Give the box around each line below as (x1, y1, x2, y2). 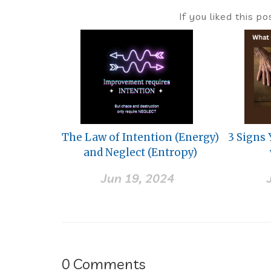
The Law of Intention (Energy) (62, 131, 220, 145)
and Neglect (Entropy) (83, 146, 198, 160)
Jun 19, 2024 (100, 171, 174, 186)
